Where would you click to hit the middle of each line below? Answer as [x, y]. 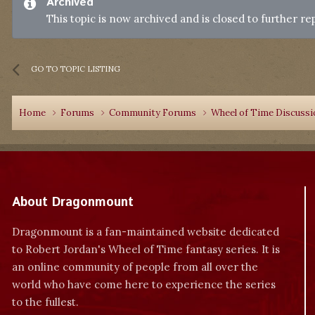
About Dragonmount [73, 202]
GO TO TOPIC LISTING [76, 69]
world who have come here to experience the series [144, 284]
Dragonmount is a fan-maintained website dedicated [146, 232]
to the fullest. [45, 302]
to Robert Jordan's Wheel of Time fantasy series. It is [146, 249]
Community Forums [154, 113]
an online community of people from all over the [135, 267]
